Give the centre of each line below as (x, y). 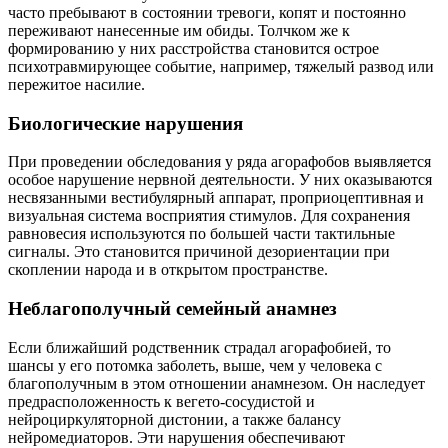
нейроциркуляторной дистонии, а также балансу (174, 419)
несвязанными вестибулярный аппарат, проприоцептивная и (216, 198)
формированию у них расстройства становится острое (193, 48)
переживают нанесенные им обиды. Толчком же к (179, 30)
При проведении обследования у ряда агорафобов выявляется (219, 162)
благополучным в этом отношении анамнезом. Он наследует (216, 383)
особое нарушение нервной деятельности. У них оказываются (220, 180)
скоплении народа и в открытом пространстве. (168, 270)
